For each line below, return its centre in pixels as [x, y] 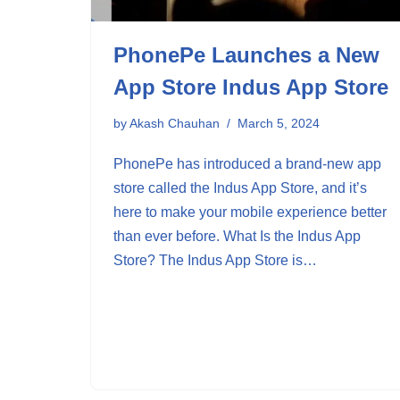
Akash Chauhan [175, 124]
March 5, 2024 [279, 124]
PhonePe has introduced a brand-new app [247, 164]
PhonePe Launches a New [246, 55]
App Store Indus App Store [251, 87]
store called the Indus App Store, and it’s [240, 188]
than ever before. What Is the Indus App [237, 237]
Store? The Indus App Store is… [217, 261]
